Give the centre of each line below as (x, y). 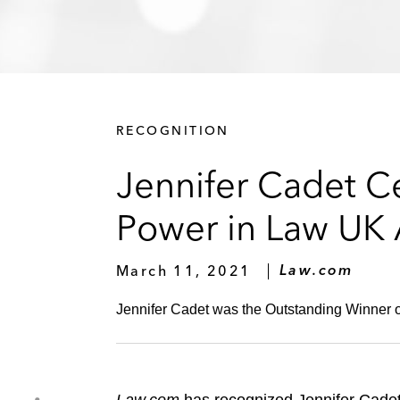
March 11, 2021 (184, 270)
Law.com (317, 270)
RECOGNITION (173, 130)
